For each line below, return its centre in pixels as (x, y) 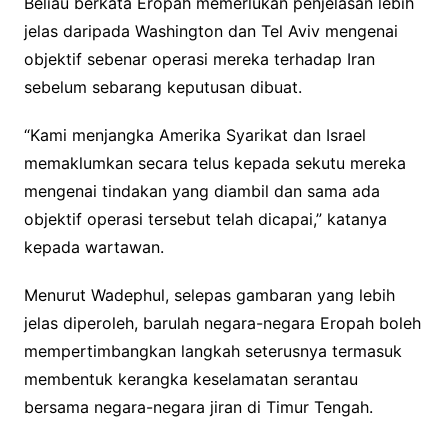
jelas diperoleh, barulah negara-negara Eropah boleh (222, 322)
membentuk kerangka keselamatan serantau (190, 378)
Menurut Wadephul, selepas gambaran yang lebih (209, 294)
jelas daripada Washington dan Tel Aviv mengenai (210, 30)
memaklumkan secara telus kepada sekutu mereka (214, 162)
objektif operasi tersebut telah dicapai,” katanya (205, 218)
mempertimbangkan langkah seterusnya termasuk (212, 350)
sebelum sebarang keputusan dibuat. (162, 86)
